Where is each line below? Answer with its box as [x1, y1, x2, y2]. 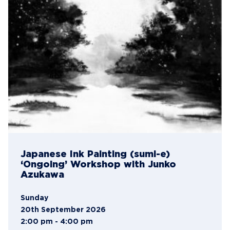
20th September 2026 [21, 206, 106, 213]
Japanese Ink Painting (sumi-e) [21, 150, 170, 159]
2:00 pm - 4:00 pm [21, 218, 93, 225]
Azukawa [21, 170, 64, 179]
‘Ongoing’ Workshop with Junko [21, 160, 176, 169]
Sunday [21, 195, 48, 201]
